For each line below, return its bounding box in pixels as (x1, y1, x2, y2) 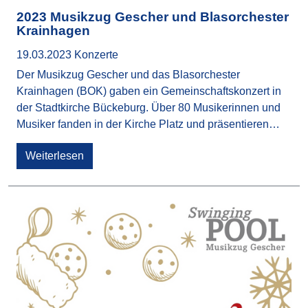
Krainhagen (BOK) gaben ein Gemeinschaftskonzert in (16, 85, 281, 97)
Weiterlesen (25, 149, 84, 162)
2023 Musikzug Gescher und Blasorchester (16, 9, 289, 24)
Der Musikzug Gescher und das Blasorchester (16, 68, 240, 80)
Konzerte (74, 48, 118, 60)
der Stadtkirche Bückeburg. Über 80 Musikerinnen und (16, 101, 280, 113)
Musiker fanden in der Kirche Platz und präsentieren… (16, 118, 280, 130)
